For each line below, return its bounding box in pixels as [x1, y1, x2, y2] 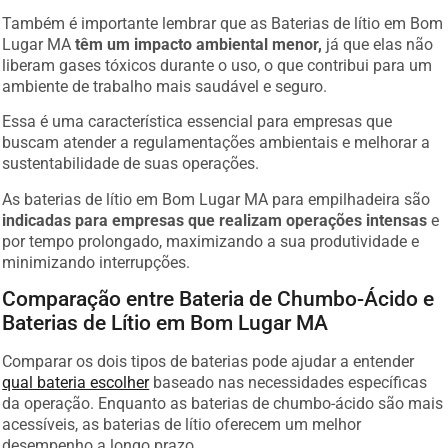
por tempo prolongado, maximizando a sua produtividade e [2, 226, 420, 246]
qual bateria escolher [2, 367, 150, 387]
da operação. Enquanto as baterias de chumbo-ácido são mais [2, 388, 444, 408]
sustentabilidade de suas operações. [2, 149, 260, 169]
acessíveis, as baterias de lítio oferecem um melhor [2, 409, 362, 429]
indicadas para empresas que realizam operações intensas [2, 205, 428, 225]
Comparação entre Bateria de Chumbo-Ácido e [2, 281, 435, 306]
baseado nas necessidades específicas [149, 367, 428, 387]
